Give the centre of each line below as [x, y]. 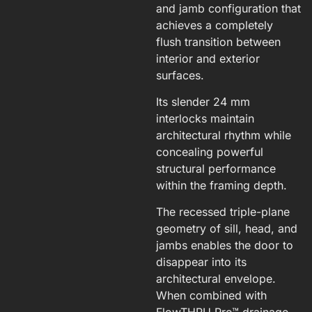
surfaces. [180, 75]
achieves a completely [214, 25]
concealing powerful [210, 151]
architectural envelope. [216, 279]
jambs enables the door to [225, 245]
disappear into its [201, 262]
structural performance [216, 168]
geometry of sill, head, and [227, 229]
